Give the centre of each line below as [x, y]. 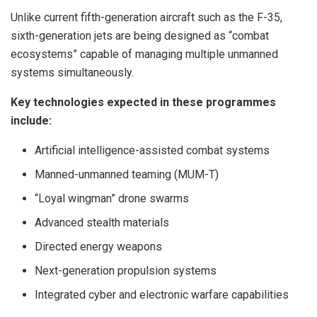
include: [31, 120]
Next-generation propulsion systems [126, 270]
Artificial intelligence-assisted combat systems [152, 150]
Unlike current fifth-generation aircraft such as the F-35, [146, 17]
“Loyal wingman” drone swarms [112, 198]
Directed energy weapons [99, 246]
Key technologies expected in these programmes [143, 102]
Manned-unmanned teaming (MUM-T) [127, 174]
